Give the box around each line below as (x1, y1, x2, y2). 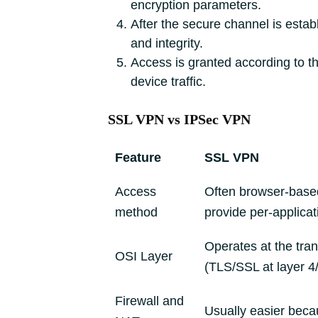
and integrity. (131, 36, 203, 50)
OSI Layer (115, 249, 172, 263)
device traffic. (131, 75, 206, 89)
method (115, 205, 158, 219)
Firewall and (115, 294, 184, 308)
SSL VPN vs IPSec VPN (108, 111, 251, 127)
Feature (115, 150, 161, 165)
